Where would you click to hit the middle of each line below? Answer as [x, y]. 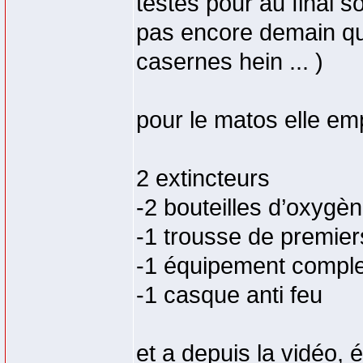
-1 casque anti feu [229, 295]
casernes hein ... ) [230, 62]
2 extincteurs [203, 178]
